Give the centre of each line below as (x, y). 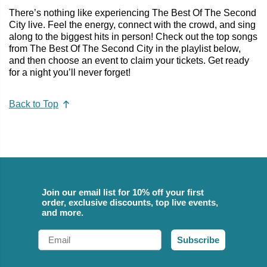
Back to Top (34, 104)
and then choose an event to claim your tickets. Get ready (129, 60)
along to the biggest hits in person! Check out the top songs (133, 36)
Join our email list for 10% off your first (123, 193)
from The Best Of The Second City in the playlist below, (125, 48)
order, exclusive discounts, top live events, (130, 203)
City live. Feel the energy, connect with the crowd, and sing (132, 24)
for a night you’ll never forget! (70, 72)
